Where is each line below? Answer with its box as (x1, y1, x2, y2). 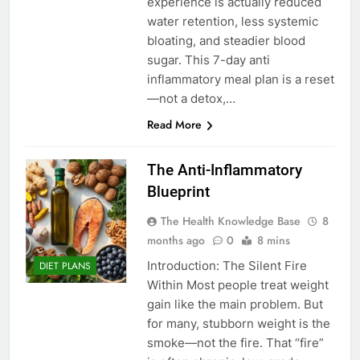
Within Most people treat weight (146, 277, 329, 293)
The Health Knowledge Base (160, 213, 301, 230)
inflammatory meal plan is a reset (146, 72, 334, 88)
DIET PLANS (39, 258, 91, 273)
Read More (146, 117, 202, 133)
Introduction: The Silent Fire (146, 258, 307, 274)
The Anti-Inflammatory (146, 161, 302, 180)
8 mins (256, 232, 290, 249)
